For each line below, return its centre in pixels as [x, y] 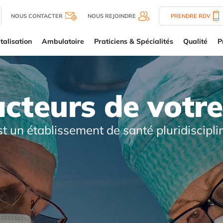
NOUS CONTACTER [37, 16]
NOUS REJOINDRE [112, 16]
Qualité [195, 41]
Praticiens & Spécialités [133, 41]
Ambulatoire [63, 41]
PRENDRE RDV [191, 16]
